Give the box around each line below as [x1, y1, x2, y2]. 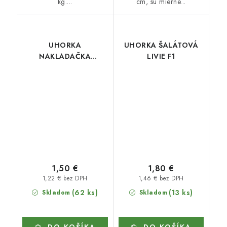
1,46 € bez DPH [138, 174, 184, 183]
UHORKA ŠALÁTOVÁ [124, 40, 198, 50]
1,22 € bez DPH [42, 174, 88, 183]
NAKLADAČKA [39, 51, 91, 61]
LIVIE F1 [147, 51, 175, 61]
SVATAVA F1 [44, 62, 87, 72]
